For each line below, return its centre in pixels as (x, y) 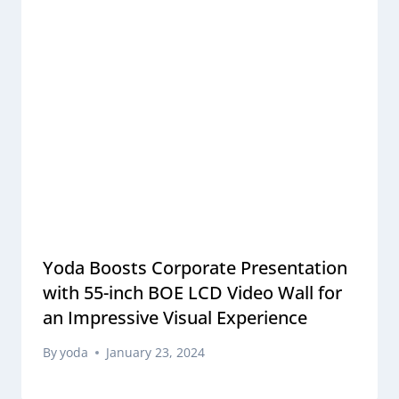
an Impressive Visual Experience (175, 317)
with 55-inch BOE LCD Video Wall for (192, 292)
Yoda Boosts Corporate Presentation (195, 267)
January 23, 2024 (156, 353)
